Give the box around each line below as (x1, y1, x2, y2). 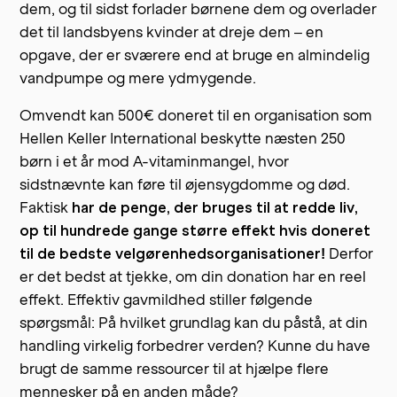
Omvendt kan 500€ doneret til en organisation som (19, 105, 373, 124)
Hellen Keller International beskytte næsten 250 (19, 128, 346, 147)
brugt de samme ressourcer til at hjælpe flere (19, 359, 330, 378)
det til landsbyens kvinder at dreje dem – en (19, 22, 324, 41)
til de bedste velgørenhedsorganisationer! (19, 244, 326, 262)
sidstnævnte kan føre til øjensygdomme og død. (19, 175, 351, 193)
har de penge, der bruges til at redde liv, (72, 198, 359, 216)
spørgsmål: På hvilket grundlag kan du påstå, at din (19, 313, 369, 331)
